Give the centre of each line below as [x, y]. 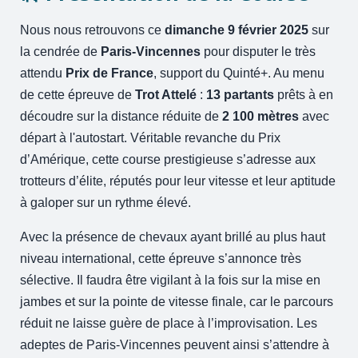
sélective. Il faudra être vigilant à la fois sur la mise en [171, 280]
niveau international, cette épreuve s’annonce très [161, 258]
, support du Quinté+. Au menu [239, 73]
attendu [43, 73]
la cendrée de [61, 51]
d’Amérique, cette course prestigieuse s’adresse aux [168, 159]
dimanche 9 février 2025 [237, 30]
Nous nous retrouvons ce [93, 30]
